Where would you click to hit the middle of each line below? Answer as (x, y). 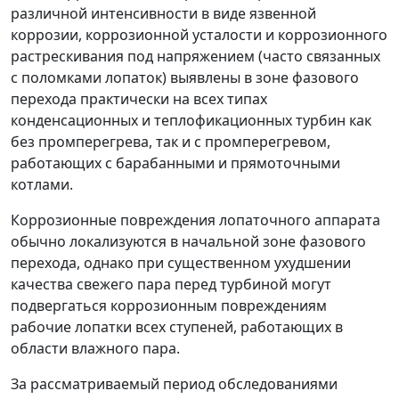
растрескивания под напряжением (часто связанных (195, 56)
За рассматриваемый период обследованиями (174, 384)
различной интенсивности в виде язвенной (163, 13)
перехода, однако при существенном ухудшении (181, 263)
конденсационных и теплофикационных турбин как (191, 120)
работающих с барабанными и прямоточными (175, 163)
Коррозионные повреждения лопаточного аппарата (195, 220)
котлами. (42, 184)
